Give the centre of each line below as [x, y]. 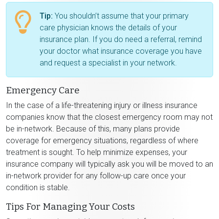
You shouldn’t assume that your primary [121, 16]
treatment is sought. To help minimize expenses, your [97, 152]
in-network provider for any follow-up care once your [96, 175]
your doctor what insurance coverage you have [121, 51]
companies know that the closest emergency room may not [109, 117]
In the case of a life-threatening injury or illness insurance [102, 105]
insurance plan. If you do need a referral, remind [121, 39]
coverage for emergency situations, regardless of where [102, 140]
